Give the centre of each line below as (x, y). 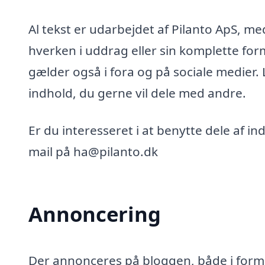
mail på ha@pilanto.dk (93, 152)
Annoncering (95, 214)
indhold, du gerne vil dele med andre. (137, 93)
